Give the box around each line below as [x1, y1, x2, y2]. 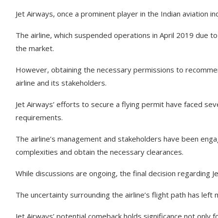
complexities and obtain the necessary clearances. [16, 147, 183, 157]
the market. [16, 43, 54, 53]
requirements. [16, 112, 63, 122]
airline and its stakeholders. [16, 78, 107, 88]
